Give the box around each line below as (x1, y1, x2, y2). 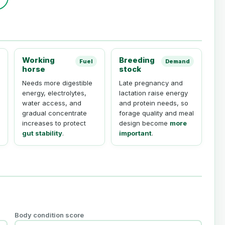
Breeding (119, 55, 155, 65)
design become (119, 119, 170, 128)
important (119, 129, 152, 138)
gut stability (22, 129, 62, 138)
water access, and (22, 99, 81, 107)
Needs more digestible (22, 79, 92, 87)
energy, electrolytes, (22, 89, 86, 97)
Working (22, 55, 55, 65)
